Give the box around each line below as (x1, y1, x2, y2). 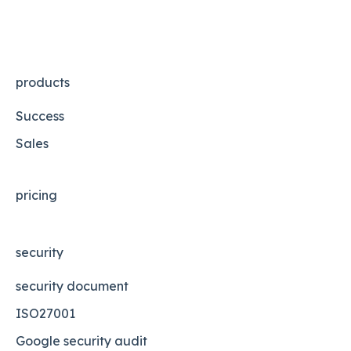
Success (16, 108, 64, 125)
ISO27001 (16, 305, 75, 321)
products (16, 74, 70, 91)
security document (16, 277, 128, 294)
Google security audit (16, 332, 147, 349)
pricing (16, 186, 57, 203)
